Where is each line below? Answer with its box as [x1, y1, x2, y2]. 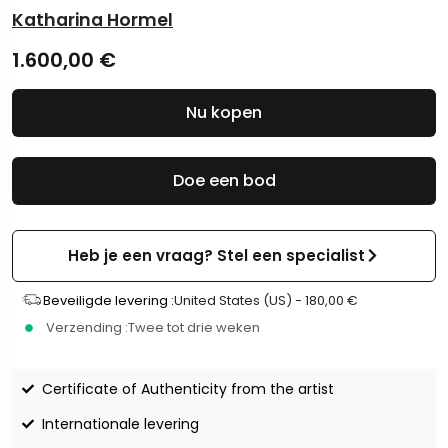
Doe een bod [172, 168, 276, 192]
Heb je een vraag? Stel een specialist [68, 244, 365, 266]
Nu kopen [186, 100, 262, 124]
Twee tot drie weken [128, 317, 260, 337]
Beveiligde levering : [42, 290, 174, 310]
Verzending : [46, 317, 128, 337]
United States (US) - [173, 291, 305, 311]
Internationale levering [42, 413, 199, 434]
